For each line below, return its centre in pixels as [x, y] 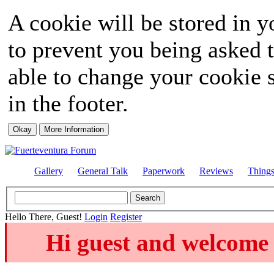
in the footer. [68, 103]
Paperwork [164, 171]
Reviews [216, 171]
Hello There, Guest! [45, 217]
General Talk [103, 171]
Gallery [49, 171]
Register [126, 217]
